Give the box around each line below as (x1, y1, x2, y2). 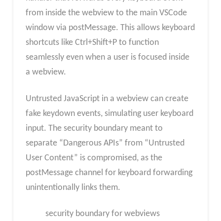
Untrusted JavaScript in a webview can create (25, 94, 188, 104)
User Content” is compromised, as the (25, 153, 162, 163)
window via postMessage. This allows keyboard (25, 23, 195, 33)
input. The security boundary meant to (25, 123, 163, 133)
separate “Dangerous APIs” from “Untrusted (25, 138, 184, 148)
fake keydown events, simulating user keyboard (25, 109, 193, 118)
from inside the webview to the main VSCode (25, 8, 187, 18)
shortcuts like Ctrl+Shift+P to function (25, 38, 159, 48)
